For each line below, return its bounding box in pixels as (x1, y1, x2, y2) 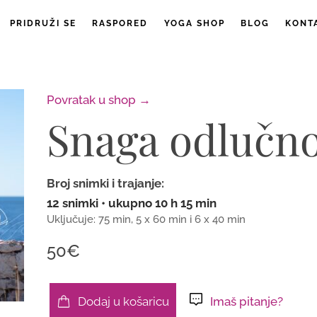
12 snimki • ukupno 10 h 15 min (47, 195, 217, 210)
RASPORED (92, 18, 149, 28)
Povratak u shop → (47, 93, 151, 107)
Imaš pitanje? (204, 294, 283, 309)
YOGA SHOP (163, 18, 225, 28)
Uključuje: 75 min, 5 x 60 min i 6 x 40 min (47, 212, 246, 225)
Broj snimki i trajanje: (47, 176, 164, 190)
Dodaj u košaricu (78, 294, 169, 309)
